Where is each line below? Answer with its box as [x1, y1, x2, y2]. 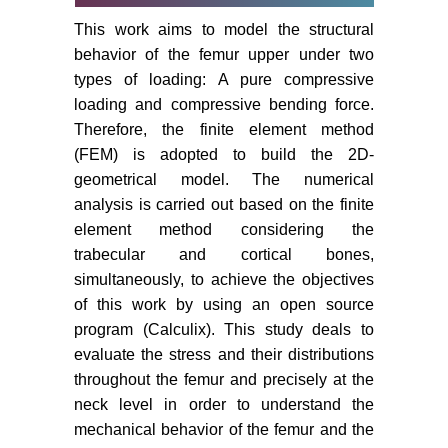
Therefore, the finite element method [74, 121, 374, 139]
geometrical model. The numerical [74, 171, 374, 189]
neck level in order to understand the [74, 396, 374, 414]
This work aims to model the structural [74, 21, 374, 39]
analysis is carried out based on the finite [74, 196, 374, 214]
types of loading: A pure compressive [74, 71, 374, 89]
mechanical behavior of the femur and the [74, 421, 374, 439]
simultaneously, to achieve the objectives [74, 271, 374, 289]
